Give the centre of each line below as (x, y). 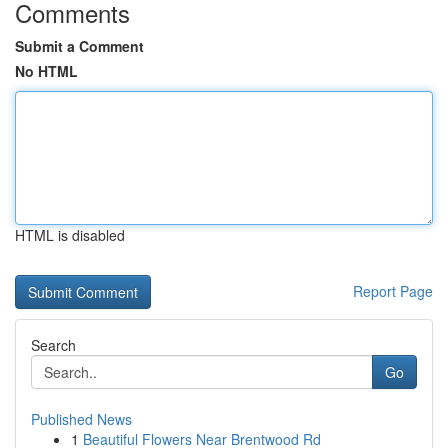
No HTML (46, 71)
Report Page (393, 291)
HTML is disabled (70, 235)
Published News (81, 419)
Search (53, 345)
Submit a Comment (79, 46)
